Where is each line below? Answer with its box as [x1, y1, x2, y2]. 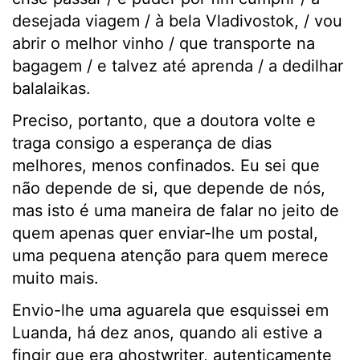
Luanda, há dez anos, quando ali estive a [12, 323, 322, 343]
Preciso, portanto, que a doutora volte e [12, 111, 316, 131]
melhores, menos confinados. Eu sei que [12, 156, 320, 176]
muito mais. [12, 268, 99, 288]
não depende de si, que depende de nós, [12, 178, 325, 198]
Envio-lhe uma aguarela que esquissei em [12, 301, 329, 321]
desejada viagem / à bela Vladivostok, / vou [12, 11, 342, 31]
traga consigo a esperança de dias [12, 133, 272, 153]
